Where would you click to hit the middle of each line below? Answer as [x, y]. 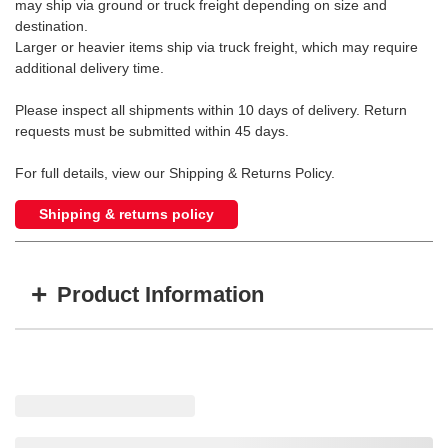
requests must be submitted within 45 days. [152, 130]
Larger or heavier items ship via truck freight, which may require [216, 46]
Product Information [160, 295]
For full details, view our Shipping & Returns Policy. [175, 172]
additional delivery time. [89, 67]
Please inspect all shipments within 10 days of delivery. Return [211, 109]
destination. [51, 25]
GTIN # [333, 352]
